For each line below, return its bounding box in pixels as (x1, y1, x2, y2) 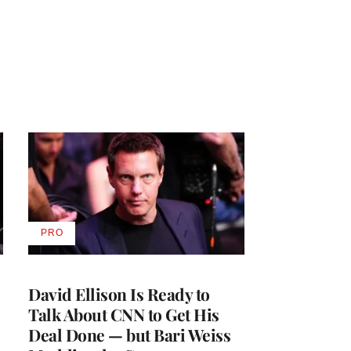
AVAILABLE (50, 232, 107, 244)
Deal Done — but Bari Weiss (28, 323, 230, 346)
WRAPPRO (50, 255, 105, 267)
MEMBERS (50, 267, 104, 279)
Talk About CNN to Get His (28, 302, 219, 325)
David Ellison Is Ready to (28, 282, 210, 305)
